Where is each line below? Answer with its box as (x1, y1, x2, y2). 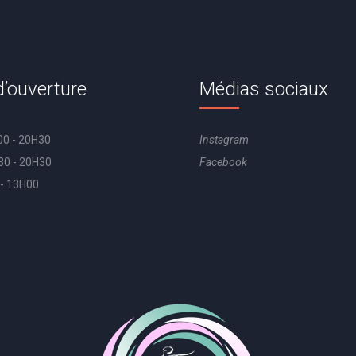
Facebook (199, 155, 248, 168)
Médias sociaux (199, 77, 329, 100)
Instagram (199, 133, 250, 146)
